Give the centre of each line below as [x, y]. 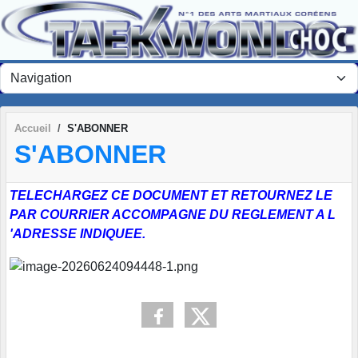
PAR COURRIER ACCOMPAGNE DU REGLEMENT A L [173, 215]
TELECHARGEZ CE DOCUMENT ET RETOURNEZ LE [171, 196]
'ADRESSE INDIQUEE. [78, 234]
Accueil [33, 128]
